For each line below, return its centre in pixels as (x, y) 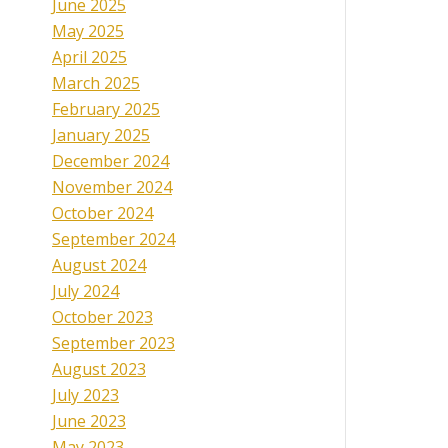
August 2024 (99, 265)
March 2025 (96, 83)
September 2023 (113, 343)
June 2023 (89, 421)
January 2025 (101, 135)
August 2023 (99, 369)
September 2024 (113, 239)
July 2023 (85, 395)
